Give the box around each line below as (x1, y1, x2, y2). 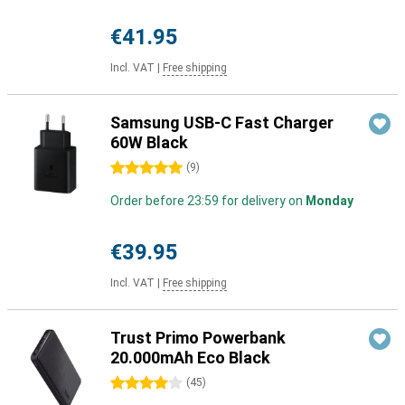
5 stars (110, 161, 152, 175)
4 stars (110, 376, 152, 391)
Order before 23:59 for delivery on (110, 193, 306, 208)
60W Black (110, 133, 188, 152)
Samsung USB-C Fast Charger (110, 113, 334, 132)
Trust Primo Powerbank (110, 328, 286, 347)
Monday (306, 193, 353, 208)
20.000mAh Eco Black (110, 348, 270, 367)
